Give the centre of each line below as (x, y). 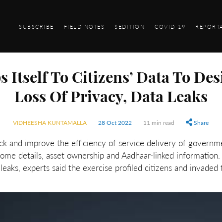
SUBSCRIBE (36, 26)
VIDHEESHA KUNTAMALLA (51, 122)
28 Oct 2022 (115, 122)
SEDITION (130, 26)
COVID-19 (170, 26)
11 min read (159, 122)
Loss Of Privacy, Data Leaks (111, 98)
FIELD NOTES (84, 26)
